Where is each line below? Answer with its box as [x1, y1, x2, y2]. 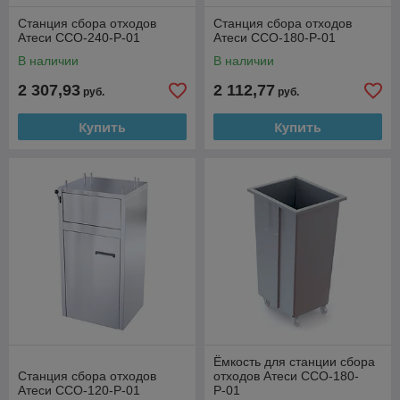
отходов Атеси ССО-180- [213, 369, 359, 383]
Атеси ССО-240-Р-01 [18, 30, 140, 45]
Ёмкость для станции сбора [213, 354, 375, 369]
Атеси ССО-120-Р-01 [18, 383, 140, 397]
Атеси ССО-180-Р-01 [213, 30, 336, 45]
